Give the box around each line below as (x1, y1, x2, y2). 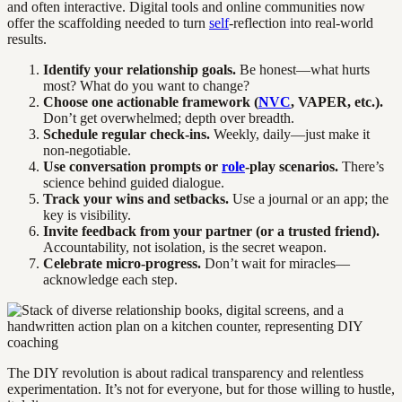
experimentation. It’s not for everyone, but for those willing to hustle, (7, 380, 395, 397)
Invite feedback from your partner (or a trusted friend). (43, 223, 380, 239)
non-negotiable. (43, 142, 131, 158)
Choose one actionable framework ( (43, 93, 258, 109)
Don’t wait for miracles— (201, 255, 350, 271)
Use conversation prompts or (43, 158, 222, 174)
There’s (338, 158, 384, 174)
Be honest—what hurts (236, 61, 370, 77)
